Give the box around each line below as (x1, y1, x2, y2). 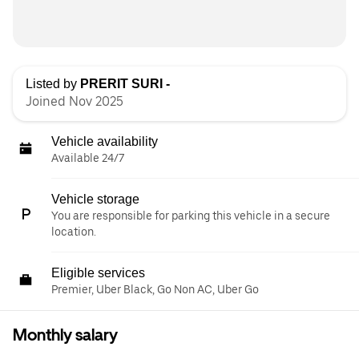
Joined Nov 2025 (26, 94, 123, 110)
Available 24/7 (51, 151, 124, 165)
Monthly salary (13, 325, 118, 345)
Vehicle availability (51, 135, 158, 149)
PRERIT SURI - (80, 77, 170, 91)
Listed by (26, 77, 80, 91)
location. (51, 225, 96, 239)
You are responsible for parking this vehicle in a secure (51, 209, 330, 223)
